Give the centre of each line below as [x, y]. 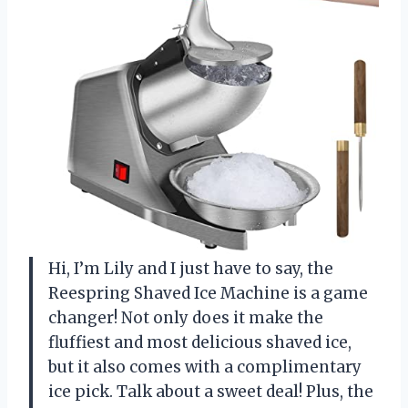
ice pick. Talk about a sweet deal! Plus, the [211, 391]
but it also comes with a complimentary [205, 367]
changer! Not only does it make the [186, 317]
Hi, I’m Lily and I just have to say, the [191, 268]
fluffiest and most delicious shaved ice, [200, 342]
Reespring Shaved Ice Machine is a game [208, 293]
